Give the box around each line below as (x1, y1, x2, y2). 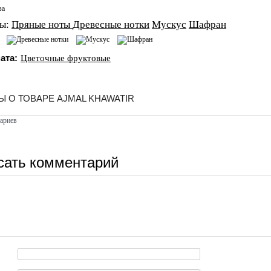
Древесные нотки (73, 19, 149, 30)
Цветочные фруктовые (21, 53, 111, 63)
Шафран (189, 19, 226, 30)
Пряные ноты (11, 19, 73, 30)
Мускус (152, 19, 186, 30)
